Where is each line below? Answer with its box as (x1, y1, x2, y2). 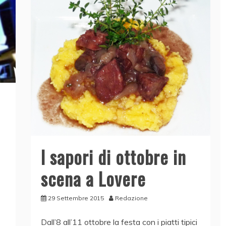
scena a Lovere (40, 165, 146, 192)
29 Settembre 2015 (47, 194, 104, 202)
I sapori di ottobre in (40, 143, 186, 171)
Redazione (115, 194, 148, 202)
